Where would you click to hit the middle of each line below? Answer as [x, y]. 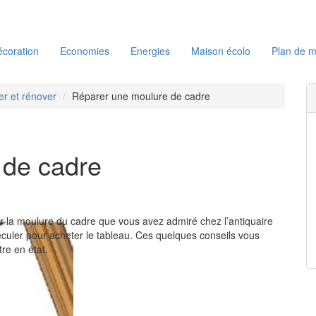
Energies [150, 51]
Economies [85, 51]
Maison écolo [221, 51]
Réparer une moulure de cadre [141, 96]
